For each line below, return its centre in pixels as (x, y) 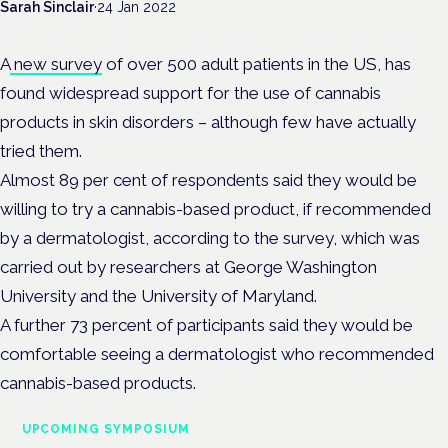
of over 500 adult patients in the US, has (256, 63)
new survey (58, 63)
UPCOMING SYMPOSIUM (105, 429)
